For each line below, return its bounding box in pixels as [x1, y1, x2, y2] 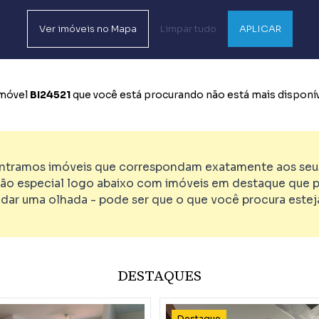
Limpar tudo [159, 23, 216, 35]
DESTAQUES [117, 266, 202, 286]
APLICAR [239, 23, 281, 35]
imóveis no [57, 23, 109, 35]
